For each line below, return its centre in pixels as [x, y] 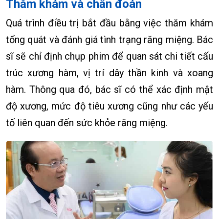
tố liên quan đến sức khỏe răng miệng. [87, 123]
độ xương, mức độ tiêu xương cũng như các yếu [109, 106]
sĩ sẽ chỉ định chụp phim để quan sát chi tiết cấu [109, 56]
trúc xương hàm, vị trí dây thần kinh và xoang [109, 73]
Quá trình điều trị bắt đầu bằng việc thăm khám [109, 23]
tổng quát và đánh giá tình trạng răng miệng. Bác [109, 40]
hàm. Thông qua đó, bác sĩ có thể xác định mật [109, 90]
